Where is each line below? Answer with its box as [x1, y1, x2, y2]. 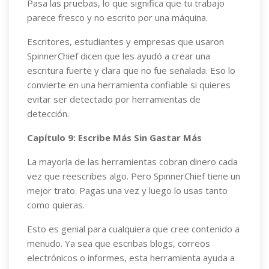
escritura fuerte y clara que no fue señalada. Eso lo [27, 64, 235, 76]
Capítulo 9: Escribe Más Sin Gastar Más [27, 131, 202, 144]
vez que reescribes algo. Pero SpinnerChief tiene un [27, 170, 240, 182]
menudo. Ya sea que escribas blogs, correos [27, 237, 210, 249]
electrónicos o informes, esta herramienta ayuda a [27, 252, 235, 264]
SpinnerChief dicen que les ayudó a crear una [27, 50, 210, 62]
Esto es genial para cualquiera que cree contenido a [27, 223, 240, 235]
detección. [27, 107, 69, 119]
